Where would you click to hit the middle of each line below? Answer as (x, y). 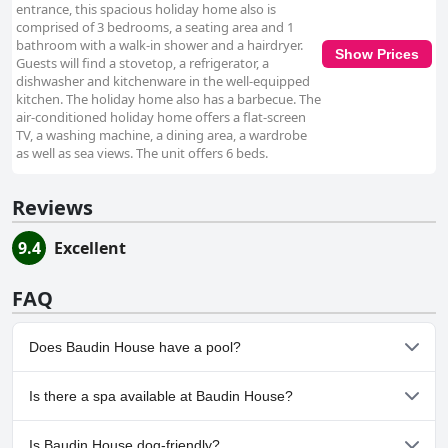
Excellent (90, 248)
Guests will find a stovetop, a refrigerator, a (142, 63)
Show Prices (377, 53)
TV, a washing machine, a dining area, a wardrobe (161, 135)
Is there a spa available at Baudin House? (161, 396)
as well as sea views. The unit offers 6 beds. (142, 153)
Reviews (52, 208)
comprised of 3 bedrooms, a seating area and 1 (155, 27)
